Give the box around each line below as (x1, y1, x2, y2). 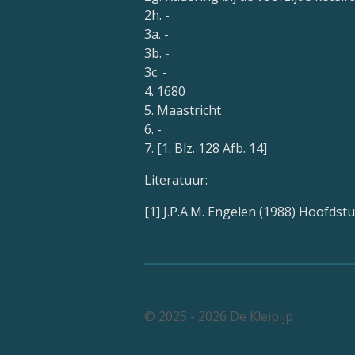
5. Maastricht (144, 101, 221, 119)
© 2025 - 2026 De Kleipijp (144, 307, 293, 325)
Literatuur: (144, 171, 208, 189)
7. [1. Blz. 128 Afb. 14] (144, 139, 267, 157)
